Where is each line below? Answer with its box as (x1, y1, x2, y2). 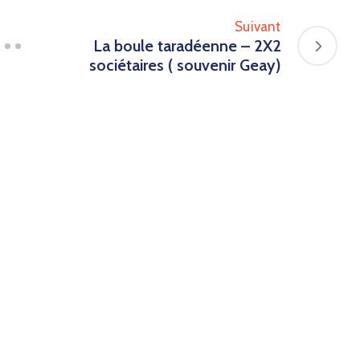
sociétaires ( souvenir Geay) (88, 55, 281, 76)
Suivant (235, 18, 281, 35)
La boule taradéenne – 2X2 (92, 36, 281, 56)
